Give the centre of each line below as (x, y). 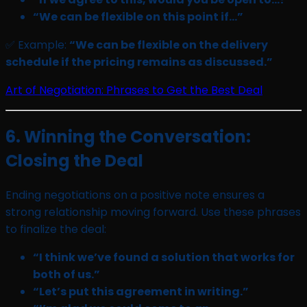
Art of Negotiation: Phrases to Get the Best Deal (134, 90)
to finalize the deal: (56, 229)
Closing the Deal (74, 160)
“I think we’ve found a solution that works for (164, 257)
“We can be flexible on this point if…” (138, 16)
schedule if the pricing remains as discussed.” (139, 62)
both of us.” (66, 274)
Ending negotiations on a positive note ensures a (135, 195)
